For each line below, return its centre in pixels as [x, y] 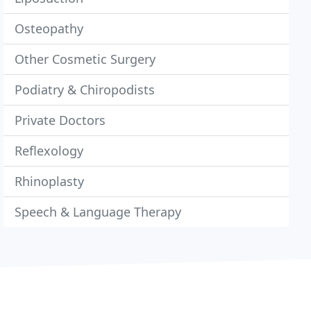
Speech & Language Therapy [98, 212]
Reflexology [49, 151]
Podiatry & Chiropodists [85, 90]
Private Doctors [60, 120]
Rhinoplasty [50, 181]
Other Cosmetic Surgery [85, 59]
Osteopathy [49, 28]
